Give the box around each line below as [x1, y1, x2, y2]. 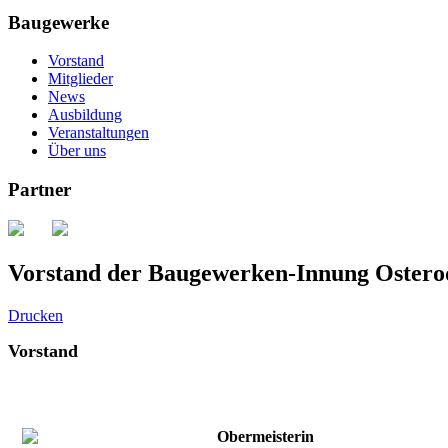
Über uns [48, 142, 106, 160]
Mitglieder [48, 70, 113, 88]
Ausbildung [48, 106, 122, 124]
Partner [8, 179, 71, 201]
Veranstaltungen [48, 124, 149, 142]
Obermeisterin [217, 427, 314, 445]
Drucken [8, 306, 63, 324]
